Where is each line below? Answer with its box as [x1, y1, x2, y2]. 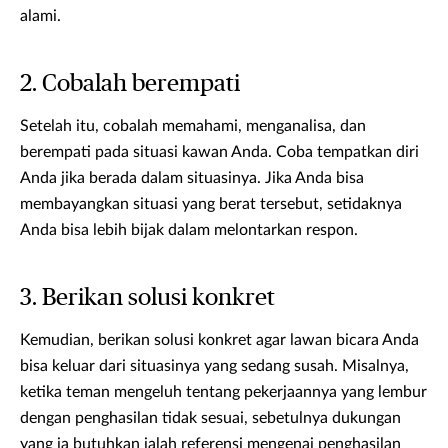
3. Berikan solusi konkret [20, 286, 275, 311]
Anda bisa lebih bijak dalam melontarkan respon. [20, 222, 358, 239]
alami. [20, 8, 61, 25]
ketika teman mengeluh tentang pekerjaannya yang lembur [20, 384, 427, 401]
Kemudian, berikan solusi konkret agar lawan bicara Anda [20, 332, 419, 349]
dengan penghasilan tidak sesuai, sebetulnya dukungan [20, 410, 401, 427]
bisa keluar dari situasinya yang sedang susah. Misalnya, [20, 358, 409, 375]
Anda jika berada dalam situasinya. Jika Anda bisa [20, 170, 364, 187]
